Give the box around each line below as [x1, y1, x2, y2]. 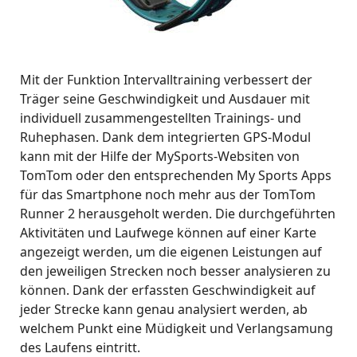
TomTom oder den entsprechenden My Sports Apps [20, 167, 331, 184]
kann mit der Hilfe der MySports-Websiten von [20, 147, 300, 165]
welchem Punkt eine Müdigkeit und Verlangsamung [20, 320, 333, 337]
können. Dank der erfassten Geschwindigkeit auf [20, 281, 316, 299]
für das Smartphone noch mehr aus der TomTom [20, 186, 316, 203]
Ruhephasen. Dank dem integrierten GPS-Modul [20, 128, 311, 146]
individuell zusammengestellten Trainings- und [20, 109, 301, 127]
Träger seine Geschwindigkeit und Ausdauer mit [20, 90, 310, 108]
